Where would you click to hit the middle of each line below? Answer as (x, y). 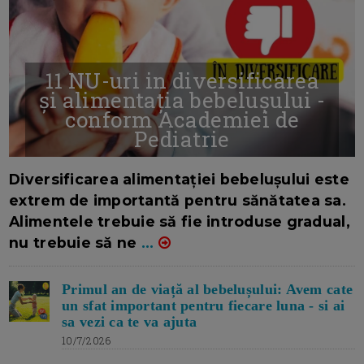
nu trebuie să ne (75, 242)
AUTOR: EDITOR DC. (203, 168)
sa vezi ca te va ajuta (130, 321)
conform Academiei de (182, 119)
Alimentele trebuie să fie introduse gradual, (180, 221)
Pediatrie (182, 139)
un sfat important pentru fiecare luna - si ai (204, 305)
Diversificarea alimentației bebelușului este (179, 179)
